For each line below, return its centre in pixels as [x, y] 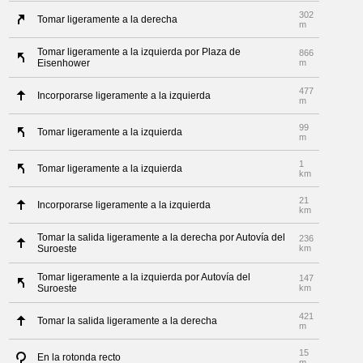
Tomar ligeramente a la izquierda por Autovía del [144, 277]
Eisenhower [64, 63]
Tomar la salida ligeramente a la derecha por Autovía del [162, 237]
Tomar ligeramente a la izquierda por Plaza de [139, 52]
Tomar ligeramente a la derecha [108, 19]
